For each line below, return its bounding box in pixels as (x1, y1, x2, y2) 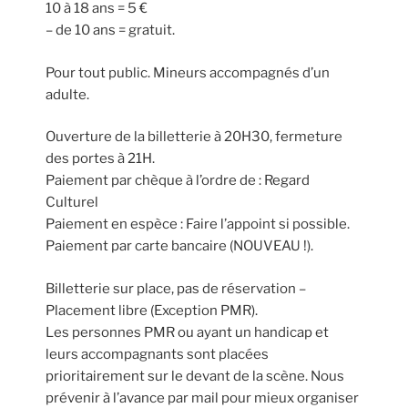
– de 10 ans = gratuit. (46, 22, 175, 38)
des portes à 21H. (46, 150, 155, 167)
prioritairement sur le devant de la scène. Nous (46, 367, 344, 384)
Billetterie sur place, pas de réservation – (46, 280, 306, 297)
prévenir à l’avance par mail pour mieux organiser (46, 389, 359, 406)
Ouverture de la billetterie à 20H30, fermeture (46, 128, 342, 145)
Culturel (46, 194, 98, 210)
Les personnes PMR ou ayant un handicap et (46, 323, 329, 341)
